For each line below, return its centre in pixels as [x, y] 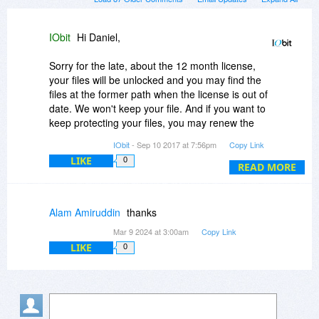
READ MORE [267, 167]
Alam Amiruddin [85, 212]
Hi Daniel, [99, 37]
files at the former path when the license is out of [158, 94]
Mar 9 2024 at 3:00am [152, 231]
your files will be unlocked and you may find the [155, 79]
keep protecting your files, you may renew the [152, 122]
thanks [142, 212]
